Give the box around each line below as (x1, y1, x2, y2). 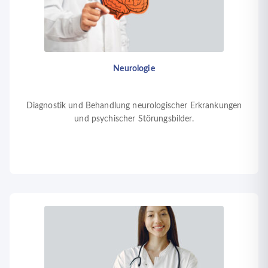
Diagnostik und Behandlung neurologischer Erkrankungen (26, 101, 242, 110)
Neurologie (113, 64, 155, 73)
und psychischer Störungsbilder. (74, 114, 194, 123)
